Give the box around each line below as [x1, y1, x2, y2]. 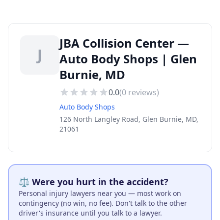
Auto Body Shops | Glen [59, 51, 197, 67]
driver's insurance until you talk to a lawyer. [19, 208, 162, 218]
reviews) [126, 87, 159, 98]
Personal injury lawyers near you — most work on [19, 189, 181, 198]
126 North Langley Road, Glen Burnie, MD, [59, 114, 198, 124]
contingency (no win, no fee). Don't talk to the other [19, 198, 187, 208]
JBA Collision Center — [59, 35, 189, 51]
